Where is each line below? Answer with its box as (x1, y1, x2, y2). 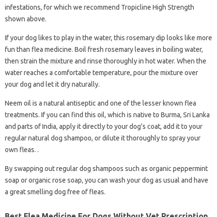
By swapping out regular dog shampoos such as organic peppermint (5, 165, 208, 172)
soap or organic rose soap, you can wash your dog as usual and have (5, 176, 208, 184)
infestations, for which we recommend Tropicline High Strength (5, 3, 194, 11)
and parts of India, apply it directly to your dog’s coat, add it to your (5, 123, 202, 130)
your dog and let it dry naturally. (5, 80, 100, 88)
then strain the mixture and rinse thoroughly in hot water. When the (5, 57, 206, 65)
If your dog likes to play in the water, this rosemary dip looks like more (5, 34, 212, 42)
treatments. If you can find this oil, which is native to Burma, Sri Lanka (5, 111, 210, 119)
